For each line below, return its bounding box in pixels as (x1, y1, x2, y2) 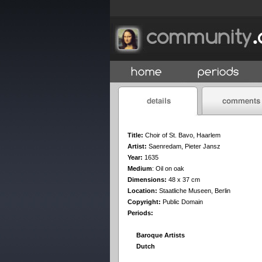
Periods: (127, 209, 153, 216)
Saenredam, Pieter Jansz (149, 143, 220, 150)
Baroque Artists (136, 232, 185, 239)
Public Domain (161, 198, 203, 205)
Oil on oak (156, 165, 184, 172)
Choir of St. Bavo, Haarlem (145, 132, 220, 139)
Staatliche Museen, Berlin (159, 187, 230, 194)
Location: (127, 187, 157, 194)
